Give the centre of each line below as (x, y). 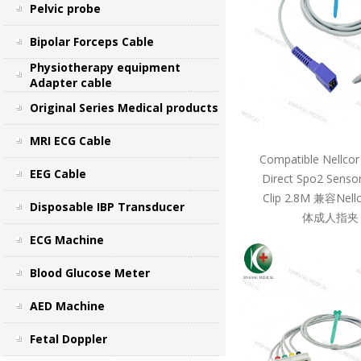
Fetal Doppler (68, 339)
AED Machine (67, 306)
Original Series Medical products (124, 108)
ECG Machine (66, 240)
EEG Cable (58, 174)
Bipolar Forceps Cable (91, 41)
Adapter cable (71, 83)
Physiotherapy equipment (105, 67)
